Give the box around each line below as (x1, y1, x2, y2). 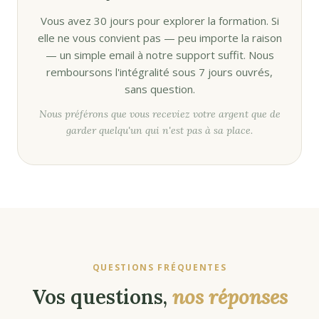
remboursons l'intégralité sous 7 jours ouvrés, (46, 65, 273, 79)
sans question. (124, 82, 195, 96)
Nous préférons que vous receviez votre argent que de (38, 108, 281, 120)
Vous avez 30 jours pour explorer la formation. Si (40, 14, 279, 28)
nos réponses (172, 284, 288, 310)
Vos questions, (31, 284, 172, 310)
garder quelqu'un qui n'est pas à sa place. (66, 124, 253, 137)
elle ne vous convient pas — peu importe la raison (37, 31, 282, 45)
